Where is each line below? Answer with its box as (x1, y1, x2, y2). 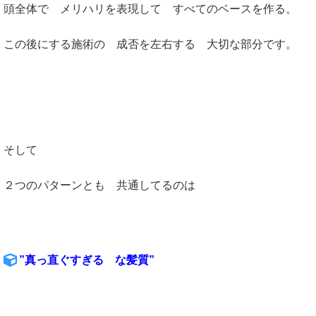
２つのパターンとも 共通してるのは (4, 179, 195, 192)
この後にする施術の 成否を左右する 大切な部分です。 (4, 38, 297, 51)
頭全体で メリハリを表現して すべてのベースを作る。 (4, 3, 297, 16)
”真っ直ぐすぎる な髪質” (19, 254, 155, 267)
